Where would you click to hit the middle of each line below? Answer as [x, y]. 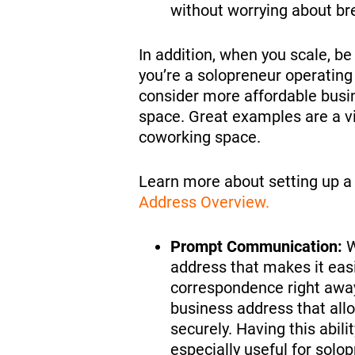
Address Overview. [204, 202]
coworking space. [201, 137]
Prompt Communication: [256, 246]
